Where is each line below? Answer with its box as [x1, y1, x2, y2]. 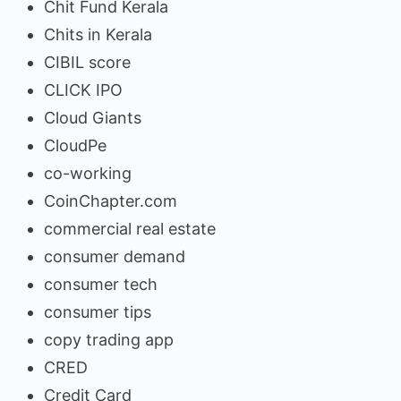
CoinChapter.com [44, 192, 177, 211]
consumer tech [44, 275, 158, 294]
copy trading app [44, 330, 174, 350]
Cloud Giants [44, 108, 141, 128]
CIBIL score [44, 53, 131, 73]
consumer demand [44, 247, 185, 267]
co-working [44, 164, 132, 183]
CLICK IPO [44, 81, 123, 100]
